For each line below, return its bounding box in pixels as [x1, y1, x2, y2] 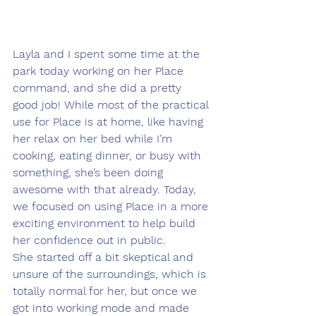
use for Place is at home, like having [13, 115, 207, 129]
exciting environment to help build [13, 217, 199, 231]
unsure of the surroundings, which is [13, 267, 209, 281]
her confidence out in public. [13, 233, 166, 248]
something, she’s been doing [13, 166, 166, 180]
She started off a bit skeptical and [13, 250, 197, 265]
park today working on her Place [13, 64, 187, 78]
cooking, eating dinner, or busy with [13, 149, 205, 163]
